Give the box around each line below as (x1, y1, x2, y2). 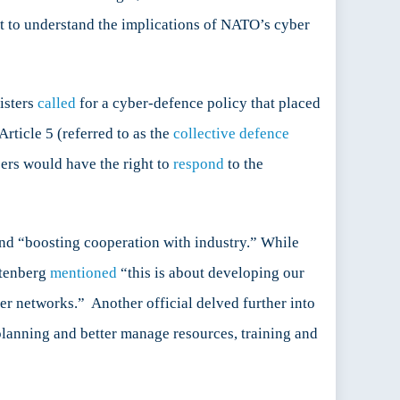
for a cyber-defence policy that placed (76, 95, 321, 112)
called (37, 95, 76, 112)
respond (173, 155, 224, 173)
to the (224, 155, 263, 173)
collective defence (173, 125, 289, 143)
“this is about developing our (117, 264, 304, 282)
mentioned (50, 264, 117, 282)
